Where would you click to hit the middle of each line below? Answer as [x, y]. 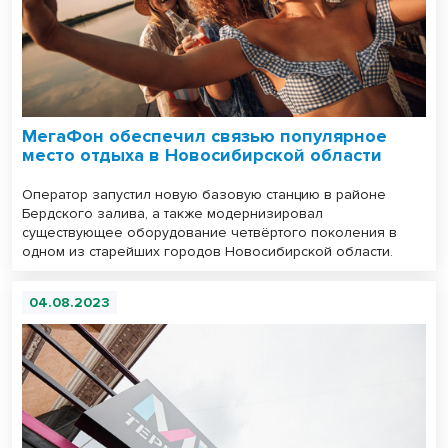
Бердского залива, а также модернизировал [172, 213]
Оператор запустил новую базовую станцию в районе [204, 194]
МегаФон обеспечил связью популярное [204, 135]
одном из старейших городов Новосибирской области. [207, 251]
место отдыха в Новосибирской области [202, 154]
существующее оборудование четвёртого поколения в [209, 232]
